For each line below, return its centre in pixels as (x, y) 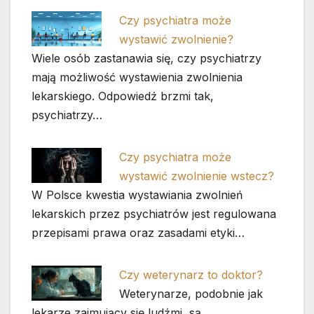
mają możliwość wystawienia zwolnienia (137, 77)
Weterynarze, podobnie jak (191, 293)
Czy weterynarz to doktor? (191, 274)
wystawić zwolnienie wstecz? (197, 176)
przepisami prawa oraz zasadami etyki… (138, 232)
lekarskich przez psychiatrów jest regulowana (154, 213)
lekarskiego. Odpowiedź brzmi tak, (123, 96)
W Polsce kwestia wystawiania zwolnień (137, 194)
